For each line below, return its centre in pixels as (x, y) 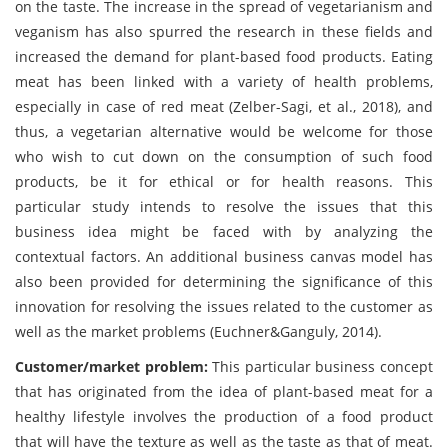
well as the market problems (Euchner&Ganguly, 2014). (198, 331)
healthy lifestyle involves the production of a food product (224, 416)
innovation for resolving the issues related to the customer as (224, 306)
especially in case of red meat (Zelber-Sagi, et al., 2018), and (224, 106)
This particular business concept (323, 366)
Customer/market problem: (114, 366)
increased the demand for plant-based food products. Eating (224, 56)
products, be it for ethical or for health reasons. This (224, 181)
